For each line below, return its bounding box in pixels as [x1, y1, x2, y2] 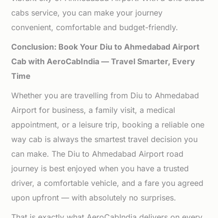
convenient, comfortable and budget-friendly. [11, 22, 179, 32]
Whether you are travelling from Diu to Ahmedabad [11, 91, 200, 100]
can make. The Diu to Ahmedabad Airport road [11, 149, 184, 159]
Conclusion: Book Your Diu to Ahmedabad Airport [11, 42, 200, 52]
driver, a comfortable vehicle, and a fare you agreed [11, 178, 204, 188]
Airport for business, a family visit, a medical [11, 105, 176, 115]
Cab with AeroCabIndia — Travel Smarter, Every [11, 56, 196, 66]
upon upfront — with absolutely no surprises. [11, 193, 177, 202]
